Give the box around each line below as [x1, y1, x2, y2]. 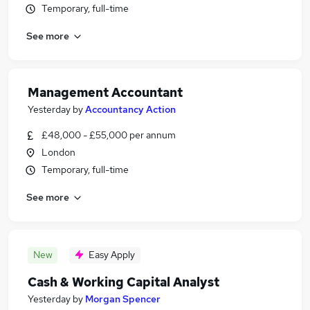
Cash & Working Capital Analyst [28, 274, 219, 290]
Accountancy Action [85, 103, 176, 116]
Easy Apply [89, 248, 135, 261]
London [42, 146, 75, 158]
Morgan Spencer [85, 293, 161, 305]
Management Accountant [28, 84, 183, 100]
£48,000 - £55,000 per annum [42, 129, 176, 141]
